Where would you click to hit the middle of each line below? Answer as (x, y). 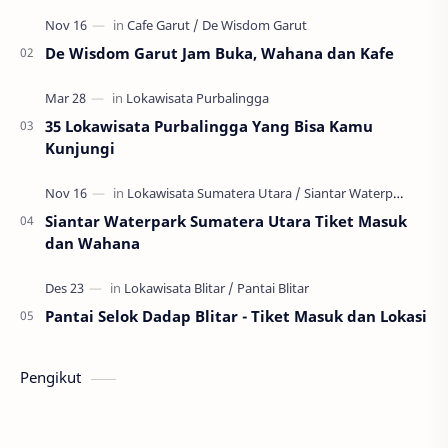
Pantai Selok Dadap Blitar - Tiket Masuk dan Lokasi (236, 316)
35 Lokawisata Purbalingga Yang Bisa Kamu (209, 126)
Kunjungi (80, 148)
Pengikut (50, 377)
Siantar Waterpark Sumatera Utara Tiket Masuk (226, 221)
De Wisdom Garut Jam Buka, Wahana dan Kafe (219, 53)
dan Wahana (92, 243)
